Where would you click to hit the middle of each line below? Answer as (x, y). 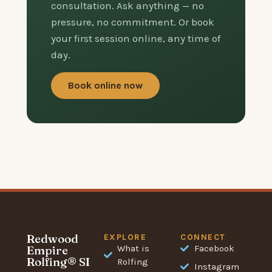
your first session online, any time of (136, 39)
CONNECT (203, 237)
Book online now (105, 85)
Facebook (214, 248)
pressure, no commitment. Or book (133, 22)
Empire (47, 250)
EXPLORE (125, 237)
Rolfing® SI (58, 261)
